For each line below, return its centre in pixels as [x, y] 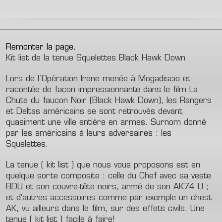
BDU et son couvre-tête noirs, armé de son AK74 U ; [107, 187]
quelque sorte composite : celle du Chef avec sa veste [109, 176]
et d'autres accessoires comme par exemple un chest [109, 198]
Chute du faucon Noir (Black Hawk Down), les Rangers [109, 101]
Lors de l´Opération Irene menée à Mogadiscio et [98, 79]
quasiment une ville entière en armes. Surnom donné [106, 123]
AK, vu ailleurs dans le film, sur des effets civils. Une [105, 209]
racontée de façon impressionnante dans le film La [102, 90]
